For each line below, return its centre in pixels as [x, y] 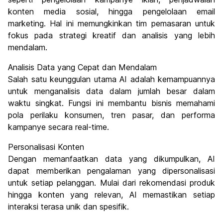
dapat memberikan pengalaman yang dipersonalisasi [111, 171]
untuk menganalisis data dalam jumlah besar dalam [111, 91]
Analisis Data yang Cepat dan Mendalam [82, 67]
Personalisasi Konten [46, 147]
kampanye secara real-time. [58, 127]
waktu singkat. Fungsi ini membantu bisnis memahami [111, 103]
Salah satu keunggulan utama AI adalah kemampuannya [111, 79]
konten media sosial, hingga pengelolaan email [111, 12]
